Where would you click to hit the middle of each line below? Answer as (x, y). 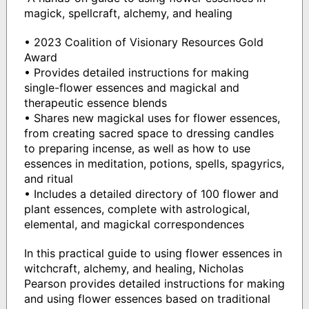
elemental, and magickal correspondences (134, 224)
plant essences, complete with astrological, (137, 209)
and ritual (48, 178)
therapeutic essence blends (95, 102)
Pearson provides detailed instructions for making (154, 283)
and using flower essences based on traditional (147, 298)
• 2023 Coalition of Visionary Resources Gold (143, 42)
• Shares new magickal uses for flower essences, (152, 118)
